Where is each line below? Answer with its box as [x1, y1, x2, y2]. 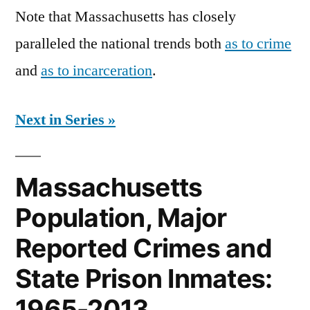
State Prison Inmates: [15, 263, 273, 295]
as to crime [225, 34, 291, 54]
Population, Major [15, 202, 227, 234]
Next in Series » [15, 110, 116, 130]
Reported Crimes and [15, 232, 272, 264]
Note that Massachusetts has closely [15, 7, 236, 27]
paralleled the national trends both [15, 34, 225, 54]
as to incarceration [41, 61, 152, 81]
